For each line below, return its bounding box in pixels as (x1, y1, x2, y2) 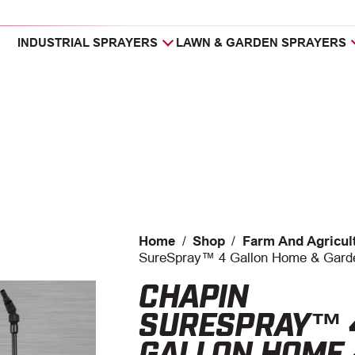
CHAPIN (139, 274, 249, 313)
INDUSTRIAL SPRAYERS (17, 36, 158, 49)
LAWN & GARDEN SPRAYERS (176, 36, 347, 49)
